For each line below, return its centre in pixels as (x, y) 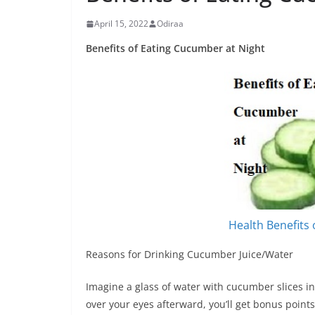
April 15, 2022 (121, 24)
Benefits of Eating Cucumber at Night (175, 48)
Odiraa (170, 24)
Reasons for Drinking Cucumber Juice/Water (189, 255)
